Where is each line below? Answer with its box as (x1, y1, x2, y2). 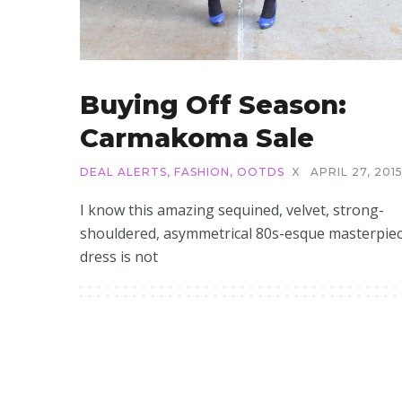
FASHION (174, 164, 230, 179)
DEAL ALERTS (80, 164, 167, 179)
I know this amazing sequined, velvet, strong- (80, 199, 384, 220)
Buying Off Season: (80, 88, 346, 120)
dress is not (80, 246, 158, 267)
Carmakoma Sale (80, 121, 314, 153)
